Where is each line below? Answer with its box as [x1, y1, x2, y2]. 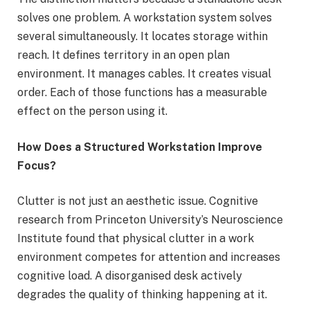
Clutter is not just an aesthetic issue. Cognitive [17, 194, 258, 208]
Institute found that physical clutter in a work [17, 232, 254, 246]
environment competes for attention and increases [17, 250, 280, 264]
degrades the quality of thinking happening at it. [17, 288, 267, 302]
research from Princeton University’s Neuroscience [17, 213, 283, 227]
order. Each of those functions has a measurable [17, 85, 267, 99]
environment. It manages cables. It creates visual [17, 66, 271, 80]
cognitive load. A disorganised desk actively [17, 269, 242, 283]
